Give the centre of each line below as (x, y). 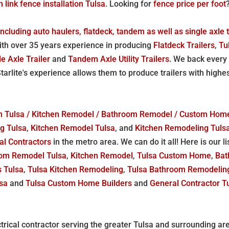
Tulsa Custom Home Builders (79, 183)
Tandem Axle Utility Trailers (119, 59)
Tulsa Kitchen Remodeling (76, 169)
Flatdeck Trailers (184, 45)
